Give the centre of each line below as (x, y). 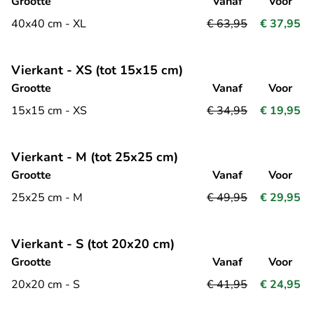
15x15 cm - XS (49, 110)
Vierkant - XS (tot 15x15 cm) (97, 70)
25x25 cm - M (47, 197)
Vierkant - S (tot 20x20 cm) (93, 244)
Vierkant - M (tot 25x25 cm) (95, 157)
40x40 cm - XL (49, 23)
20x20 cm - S (46, 284)
